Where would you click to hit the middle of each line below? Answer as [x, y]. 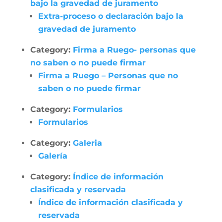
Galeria [87, 143]
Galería [53, 156]
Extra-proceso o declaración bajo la [111, 16]
